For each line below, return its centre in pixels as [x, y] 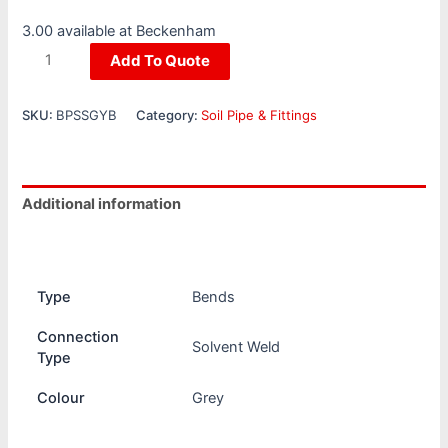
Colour [60, 397]
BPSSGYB [87, 114]
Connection [77, 336]
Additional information [102, 204]
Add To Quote [160, 60]
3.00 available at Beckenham [119, 30]
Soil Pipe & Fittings [259, 114]
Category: [169, 114]
